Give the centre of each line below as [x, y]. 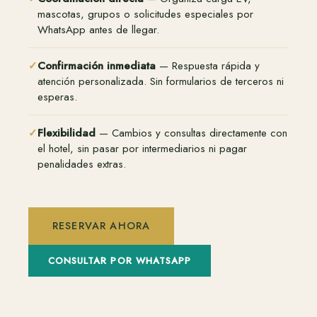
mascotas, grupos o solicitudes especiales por [145, 14]
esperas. [57, 97]
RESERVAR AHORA [102, 225]
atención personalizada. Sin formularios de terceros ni [161, 81]
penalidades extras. [82, 164]
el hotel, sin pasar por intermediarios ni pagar [142, 148]
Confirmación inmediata [97, 65]
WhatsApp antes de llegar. [98, 29]
